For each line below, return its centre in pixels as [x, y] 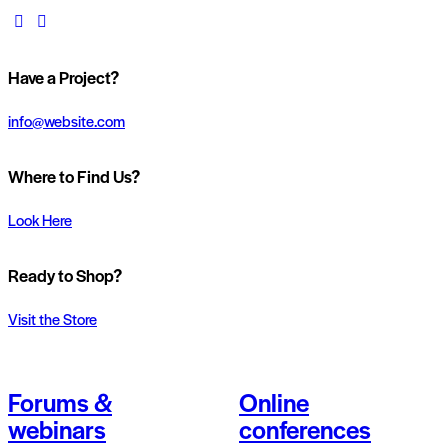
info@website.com [66, 120]
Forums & [60, 402]
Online [274, 402]
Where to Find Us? [74, 176]
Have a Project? [63, 77]
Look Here [40, 219]
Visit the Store [52, 318]
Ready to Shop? [65, 275]
